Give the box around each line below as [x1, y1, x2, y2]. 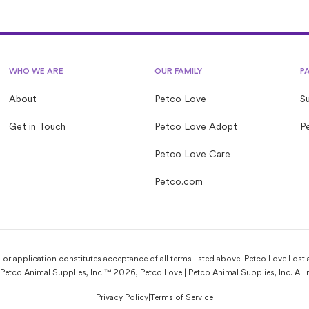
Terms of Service [150, 294, 213, 302]
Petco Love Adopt [154, 122, 237, 132]
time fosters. [17, 15, 80, 26]
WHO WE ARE [9, 68, 64, 76]
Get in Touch [9, 122, 66, 132]
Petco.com [154, 177, 203, 188]
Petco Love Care [154, 150, 230, 160]
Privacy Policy [96, 294, 148, 302]
